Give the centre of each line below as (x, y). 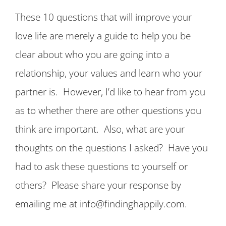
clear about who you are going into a (92, 54)
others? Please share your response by (98, 185)
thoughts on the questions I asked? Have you (111, 147)
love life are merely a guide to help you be (103, 35)
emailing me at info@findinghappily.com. (101, 203)
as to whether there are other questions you (108, 110)
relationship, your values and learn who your (109, 73)
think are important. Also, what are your (100, 129)
